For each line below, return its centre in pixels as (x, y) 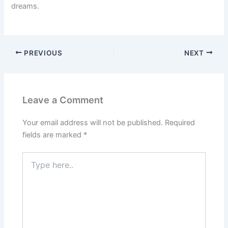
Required (180, 122)
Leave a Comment (63, 99)
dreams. (25, 6)
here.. (32, 166)
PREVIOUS (42, 53)
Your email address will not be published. (93, 122)
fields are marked (53, 135)
